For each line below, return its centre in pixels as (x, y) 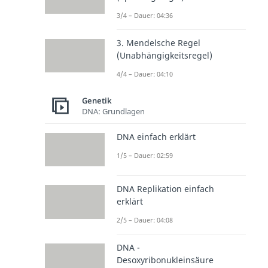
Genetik (97, 100)
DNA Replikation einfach (165, 189)
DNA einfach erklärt (156, 137)
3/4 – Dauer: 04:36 (145, 16)
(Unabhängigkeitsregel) (165, 56)
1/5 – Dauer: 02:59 (145, 156)
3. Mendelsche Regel (159, 43)
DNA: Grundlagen (113, 111)
